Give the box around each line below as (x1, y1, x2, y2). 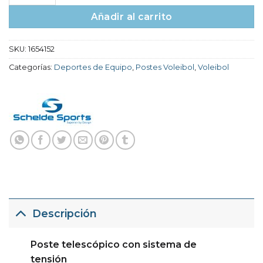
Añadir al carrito (90, 11, 173, 22)
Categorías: (9, 63, 54, 72)
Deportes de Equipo (54, 63, 132, 72)
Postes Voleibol (136, 63, 194, 72)
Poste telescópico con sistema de (30, 239, 197, 251)
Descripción (32, 207, 97, 220)
